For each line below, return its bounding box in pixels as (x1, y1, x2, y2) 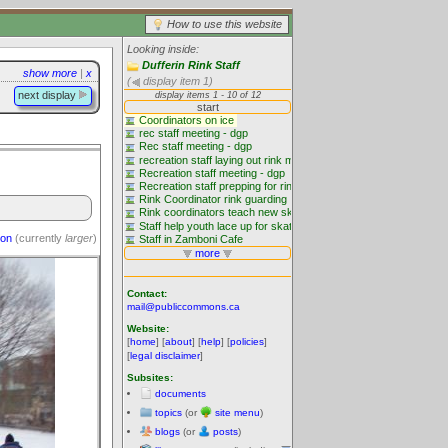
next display (18, 89, 79, 101)
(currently (12, 232, 65, 244)
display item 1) (140, 75, 213, 87)
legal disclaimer (130, 349, 200, 361)
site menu (215, 406, 260, 418)
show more (23, 67, 77, 79)
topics (155, 406, 182, 418)
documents (155, 387, 206, 399)
